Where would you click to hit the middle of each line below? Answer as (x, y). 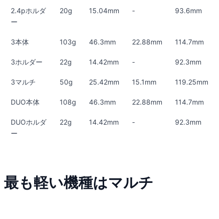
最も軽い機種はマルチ (79, 182)
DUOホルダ (29, 122)
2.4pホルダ (28, 10)
